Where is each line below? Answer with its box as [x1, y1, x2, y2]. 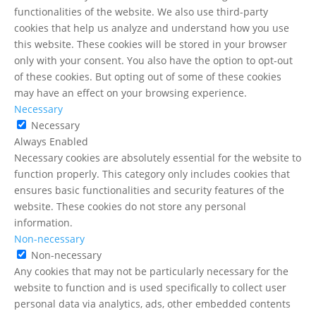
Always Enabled [14, 135, 88, 148]
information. [14, 216, 73, 229]
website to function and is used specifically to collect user [14, 281, 286, 294]
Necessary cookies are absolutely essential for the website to [14, 151, 301, 164]
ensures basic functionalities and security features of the [14, 183, 284, 197]
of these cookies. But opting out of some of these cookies [14, 70, 281, 83]
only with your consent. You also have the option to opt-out [14, 54, 293, 67]
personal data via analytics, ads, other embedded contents [14, 297, 291, 310]
